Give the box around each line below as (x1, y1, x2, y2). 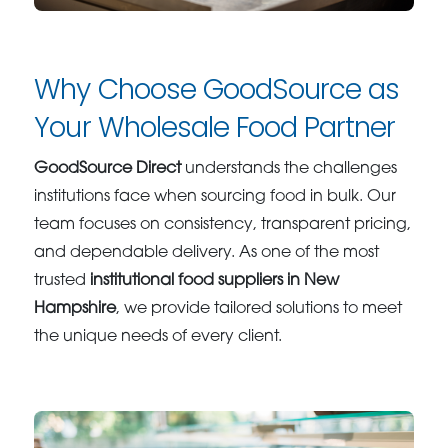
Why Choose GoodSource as (34, 70, 400, 110)
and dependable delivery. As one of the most (34, 245, 380, 262)
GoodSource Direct (34, 161, 182, 178)
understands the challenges (181, 161, 398, 178)
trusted (34, 273, 91, 290)
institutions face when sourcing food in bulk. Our (34, 189, 397, 206)
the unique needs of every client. (34, 329, 283, 346)
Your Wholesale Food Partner (34, 108, 396, 148)
